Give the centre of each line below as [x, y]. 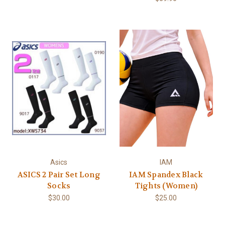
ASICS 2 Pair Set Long [59, 175]
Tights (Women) [166, 186]
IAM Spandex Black [166, 175]
